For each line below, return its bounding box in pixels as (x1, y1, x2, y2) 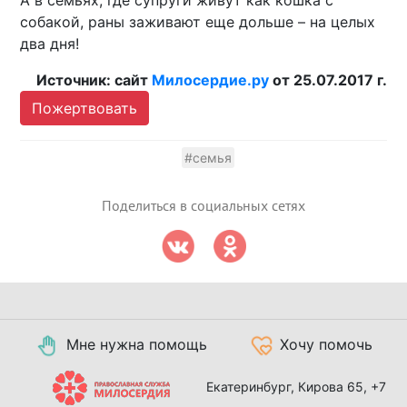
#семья (184, 149, 232, 165)
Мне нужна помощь (66, 334, 207, 353)
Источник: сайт (35, 70, 152, 89)
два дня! (20, 34, 80, 53)
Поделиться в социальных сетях (102, 197, 305, 214)
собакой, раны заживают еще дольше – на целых (20, 12, 376, 31)
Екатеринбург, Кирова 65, (206, 378, 371, 394)
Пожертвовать (32, 98, 138, 117)
